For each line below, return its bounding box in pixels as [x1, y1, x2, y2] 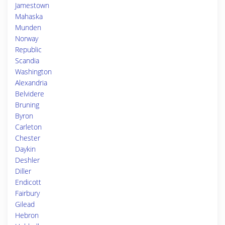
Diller [15, 166, 31, 176]
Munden [15, 23, 41, 32]
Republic [15, 45, 42, 54]
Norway [15, 34, 38, 43]
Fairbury [15, 188, 40, 198]
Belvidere [15, 89, 44, 98]
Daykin [15, 144, 36, 154]
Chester [15, 133, 40, 143]
